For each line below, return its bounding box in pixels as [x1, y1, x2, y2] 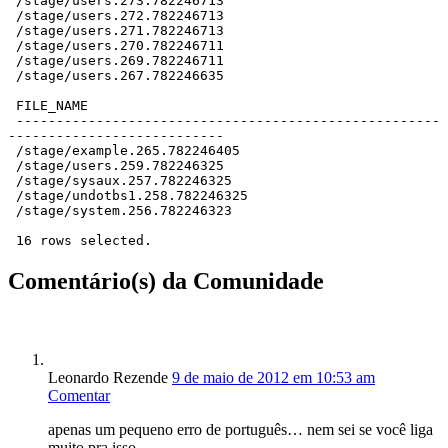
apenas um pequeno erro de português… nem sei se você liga [48, 421, 433, 439]
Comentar [48, 387, 110, 405]
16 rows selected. [16, 233, 152, 249]
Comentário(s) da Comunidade [8, 268, 324, 295]
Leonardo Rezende [48, 369, 168, 387]
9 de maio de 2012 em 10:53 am [172, 369, 375, 387]
